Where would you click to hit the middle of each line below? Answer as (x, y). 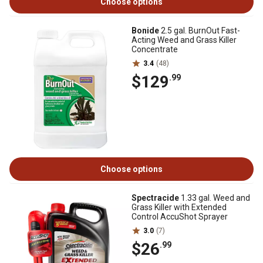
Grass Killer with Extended (179, 207)
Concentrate (155, 49)
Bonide (145, 31)
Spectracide (155, 198)
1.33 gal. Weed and (215, 198)
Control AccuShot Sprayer (180, 217)
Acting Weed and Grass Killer (184, 40)
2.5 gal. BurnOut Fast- (200, 31)
